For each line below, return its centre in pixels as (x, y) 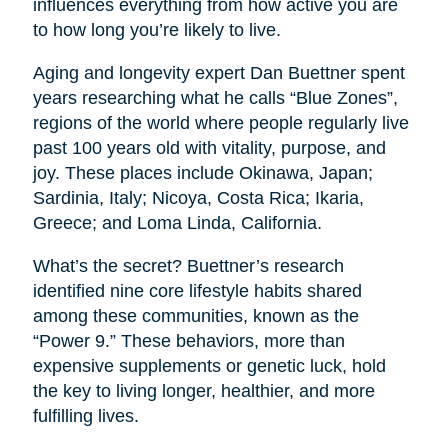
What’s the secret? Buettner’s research (188, 266)
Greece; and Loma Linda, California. (177, 223)
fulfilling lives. (85, 416)
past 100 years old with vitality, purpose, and (209, 148)
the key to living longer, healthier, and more (203, 391)
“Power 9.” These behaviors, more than (188, 341)
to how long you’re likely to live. (156, 30)
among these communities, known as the (195, 316)
